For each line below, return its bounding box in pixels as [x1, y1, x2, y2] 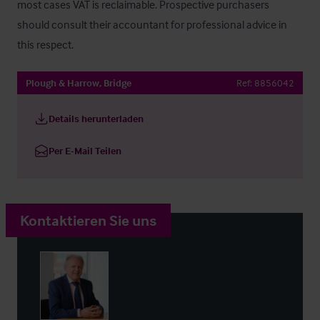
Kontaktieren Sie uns [20, 211, 156, 229]
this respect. [17, 37, 74, 51]
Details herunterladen [49, 112, 144, 124]
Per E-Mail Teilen [49, 144, 121, 156]
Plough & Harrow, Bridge [26, 76, 131, 89]
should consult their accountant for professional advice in [17, 17, 287, 31]
